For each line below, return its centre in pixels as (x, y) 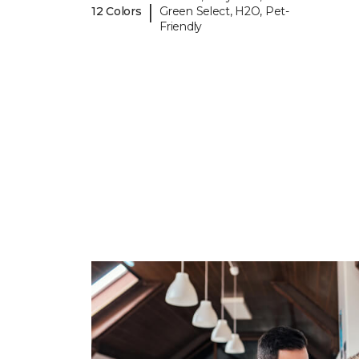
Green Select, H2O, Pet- (224, 12)
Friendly (181, 27)
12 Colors (117, 12)
